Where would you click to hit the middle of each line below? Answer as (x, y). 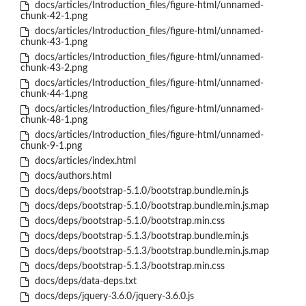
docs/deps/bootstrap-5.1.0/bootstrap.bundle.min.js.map (150, 207)
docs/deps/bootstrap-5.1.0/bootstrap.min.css (128, 222)
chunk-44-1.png (54, 95)
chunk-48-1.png (54, 121)
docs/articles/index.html (84, 162)
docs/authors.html (71, 177)
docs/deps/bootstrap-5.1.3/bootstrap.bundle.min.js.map (150, 252)
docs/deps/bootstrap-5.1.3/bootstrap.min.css (128, 267)
